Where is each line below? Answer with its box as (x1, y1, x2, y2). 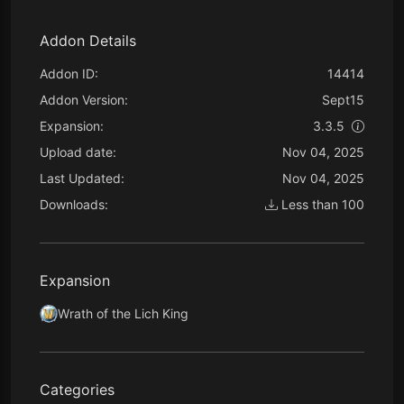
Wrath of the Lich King (58, 306, 188, 321)
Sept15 (322, 92, 364, 107)
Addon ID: (40, 66, 98, 81)
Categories (40, 381, 115, 399)
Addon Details (40, 32, 136, 50)
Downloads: (40, 197, 108, 212)
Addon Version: (40, 92, 128, 107)
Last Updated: (40, 170, 124, 186)
